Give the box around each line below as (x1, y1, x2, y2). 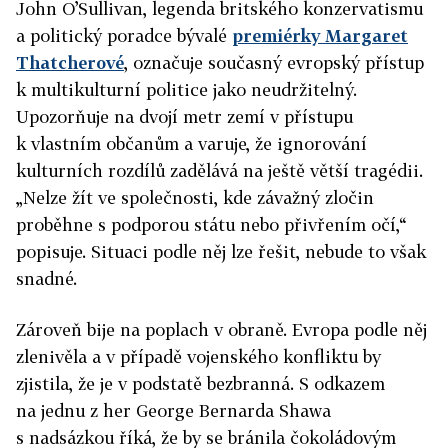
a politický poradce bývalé (16, 25, 232, 46)
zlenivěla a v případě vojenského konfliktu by (16, 346, 381, 367)
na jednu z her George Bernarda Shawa (16, 400, 331, 421)
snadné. (16, 268, 77, 289)
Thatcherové (16, 52, 124, 73)
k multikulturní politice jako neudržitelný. (16, 79, 357, 100)
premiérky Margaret (232, 25, 408, 46)
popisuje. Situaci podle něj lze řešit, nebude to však (16, 241, 426, 262)
